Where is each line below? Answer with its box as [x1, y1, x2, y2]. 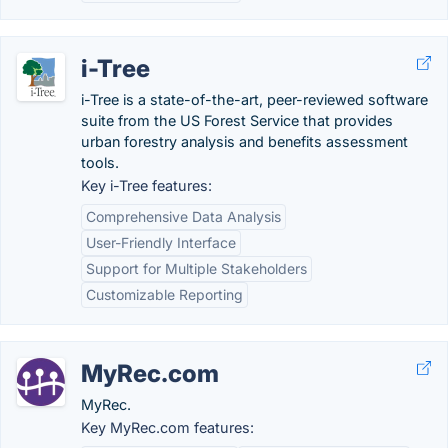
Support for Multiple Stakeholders [86, 260, 307, 277]
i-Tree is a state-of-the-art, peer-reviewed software [81, 91, 428, 108]
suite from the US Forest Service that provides [81, 112, 393, 129]
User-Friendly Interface [86, 234, 236, 251]
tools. [81, 154, 119, 171]
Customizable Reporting [86, 286, 243, 303]
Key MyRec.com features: [81, 419, 254, 436]
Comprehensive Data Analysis [86, 208, 281, 225]
